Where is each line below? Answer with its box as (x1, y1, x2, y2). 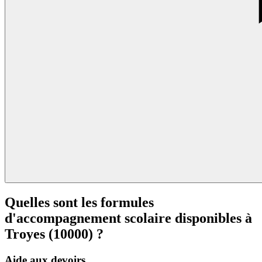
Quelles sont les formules (5, 195, 154, 211)
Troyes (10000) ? (5, 226, 104, 242)
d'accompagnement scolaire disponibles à (5, 211, 252, 226)
